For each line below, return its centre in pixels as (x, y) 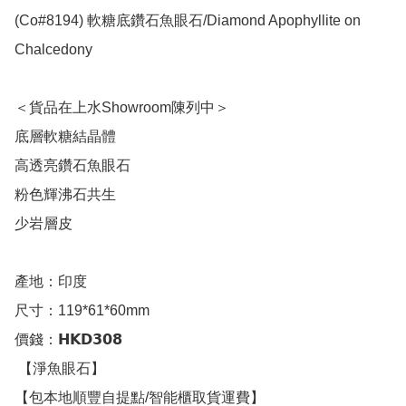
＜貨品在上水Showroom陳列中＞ (122, 108)
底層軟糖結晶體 (65, 137)
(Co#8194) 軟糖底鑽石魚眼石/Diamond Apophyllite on (188, 21)
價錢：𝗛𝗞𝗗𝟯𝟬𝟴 (68, 340)
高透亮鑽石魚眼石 (72, 166)
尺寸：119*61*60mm (82, 311)
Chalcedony (55, 50)
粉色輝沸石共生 (65, 195)
